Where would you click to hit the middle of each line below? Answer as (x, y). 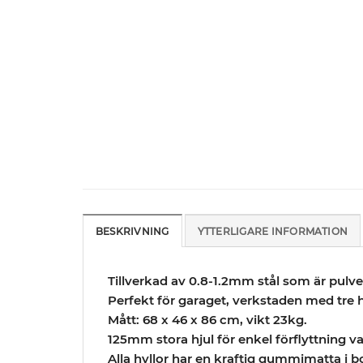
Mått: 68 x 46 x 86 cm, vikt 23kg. (207, 320)
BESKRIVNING (132, 232)
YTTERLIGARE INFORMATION (273, 232)
